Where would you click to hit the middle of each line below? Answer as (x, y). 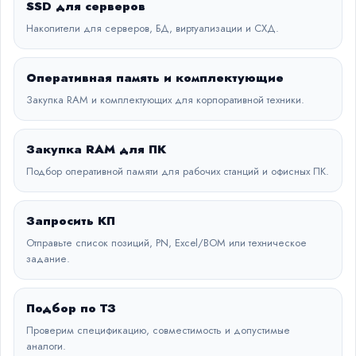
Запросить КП (71, 221)
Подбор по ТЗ (71, 308)
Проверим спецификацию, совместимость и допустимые (158, 330)
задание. (48, 259)
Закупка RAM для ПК (96, 149)
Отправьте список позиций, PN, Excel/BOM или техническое (166, 243)
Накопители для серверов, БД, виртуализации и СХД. (153, 28)
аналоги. (46, 346)
